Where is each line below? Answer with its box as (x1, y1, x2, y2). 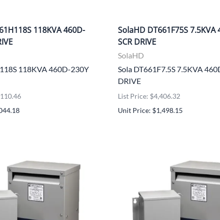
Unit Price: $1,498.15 (118, 106, 183, 114)
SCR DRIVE (118, 36, 156, 47)
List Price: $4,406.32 (118, 91, 180, 100)
